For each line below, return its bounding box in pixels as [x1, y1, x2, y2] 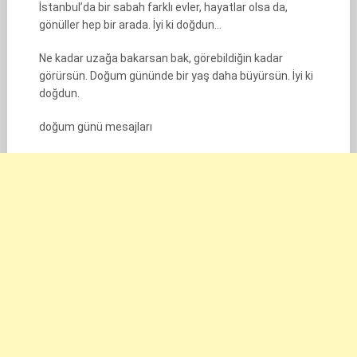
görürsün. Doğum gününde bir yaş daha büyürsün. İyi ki [38, 69, 313, 82]
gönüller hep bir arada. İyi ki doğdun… [38, 18, 222, 31]
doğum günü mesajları [38, 120, 152, 133]
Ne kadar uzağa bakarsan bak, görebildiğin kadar [38, 52, 283, 65]
